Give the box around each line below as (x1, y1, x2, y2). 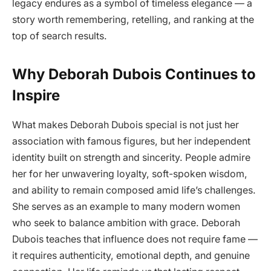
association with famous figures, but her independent (12, 135, 250, 147)
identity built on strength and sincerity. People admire (12, 151, 250, 163)
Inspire (12, 86, 60, 104)
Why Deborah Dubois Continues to (12, 65, 256, 83)
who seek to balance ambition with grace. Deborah (12, 217, 240, 229)
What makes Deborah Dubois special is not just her (12, 119, 239, 131)
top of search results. (12, 30, 107, 42)
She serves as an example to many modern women (12, 200, 240, 212)
